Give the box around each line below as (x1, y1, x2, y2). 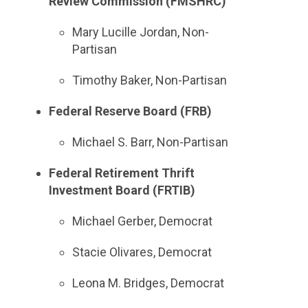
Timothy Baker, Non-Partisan (72, 73, 228, 87)
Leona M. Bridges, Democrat (72, 276, 225, 290)
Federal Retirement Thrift (48, 166, 195, 180)
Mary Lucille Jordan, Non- (72, 25, 210, 39)
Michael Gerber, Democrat (72, 214, 216, 228)
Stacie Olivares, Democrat (72, 245, 212, 259)
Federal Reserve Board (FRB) (48, 104, 212, 118)
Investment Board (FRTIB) (48, 183, 195, 197)
